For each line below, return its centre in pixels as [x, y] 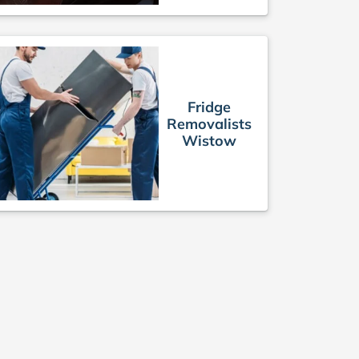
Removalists [209, 123]
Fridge [209, 107]
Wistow [209, 140]
